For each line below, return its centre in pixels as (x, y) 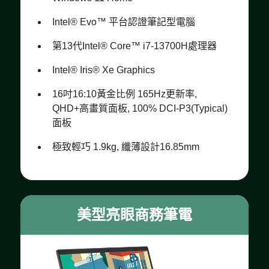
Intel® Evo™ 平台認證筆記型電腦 (123, 22)
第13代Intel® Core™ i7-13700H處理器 (134, 46)
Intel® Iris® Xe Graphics (103, 70)
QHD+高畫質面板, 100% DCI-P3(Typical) (140, 108)
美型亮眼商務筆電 (134, 214)
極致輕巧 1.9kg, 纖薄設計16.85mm (125, 147)
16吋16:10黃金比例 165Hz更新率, (124, 94)
